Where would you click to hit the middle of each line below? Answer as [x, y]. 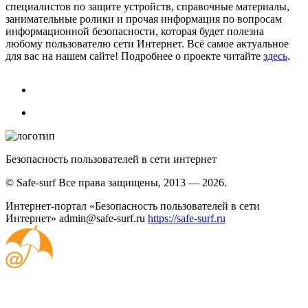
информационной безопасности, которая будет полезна [135, 32]
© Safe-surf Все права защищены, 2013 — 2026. [116, 183]
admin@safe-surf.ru [102, 219]
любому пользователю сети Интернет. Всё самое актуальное [147, 44]
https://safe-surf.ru [187, 219]
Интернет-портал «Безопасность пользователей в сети [133, 206]
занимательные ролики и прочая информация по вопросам [144, 19]
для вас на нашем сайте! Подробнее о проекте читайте [134, 56]
